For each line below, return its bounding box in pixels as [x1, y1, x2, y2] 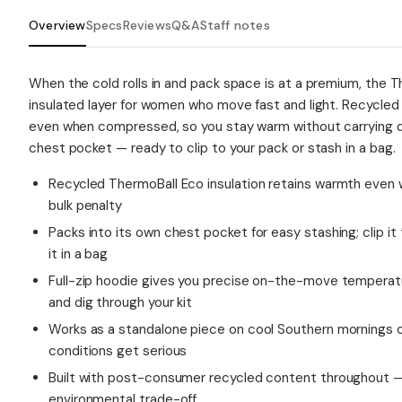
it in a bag [48, 245, 109, 263]
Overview [29, 17, 86, 33]
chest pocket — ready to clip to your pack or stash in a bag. [29, 139, 396, 157]
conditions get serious [48, 342, 188, 360]
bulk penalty [48, 197, 123, 214]
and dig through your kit [48, 293, 193, 311]
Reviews [122, 17, 171, 33]
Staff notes [199, 17, 270, 33]
